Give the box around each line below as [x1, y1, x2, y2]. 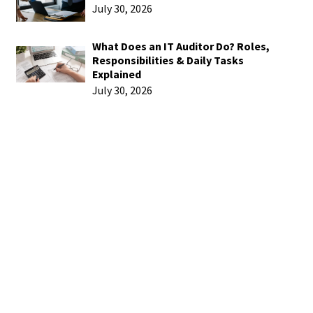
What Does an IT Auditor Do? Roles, [92, 38, 270, 53]
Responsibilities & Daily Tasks [92, 52, 244, 67]
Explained [92, 66, 141, 81]
